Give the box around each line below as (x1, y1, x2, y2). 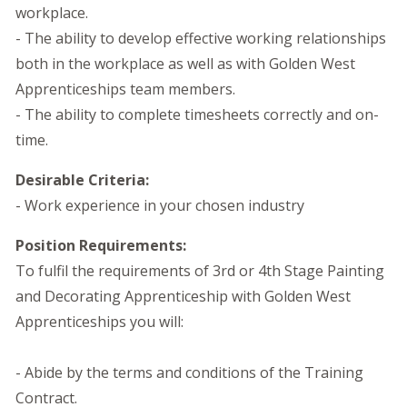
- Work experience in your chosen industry (15, 195, 304, 215)
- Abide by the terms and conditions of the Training (15, 362, 363, 382)
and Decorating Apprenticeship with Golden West (15, 286, 351, 306)
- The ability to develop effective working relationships (15, 28, 386, 48)
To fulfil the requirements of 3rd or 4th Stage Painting (15, 261, 384, 281)
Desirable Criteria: (15, 170, 149, 190)
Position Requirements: (15, 235, 186, 255)
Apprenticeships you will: (15, 312, 184, 332)
